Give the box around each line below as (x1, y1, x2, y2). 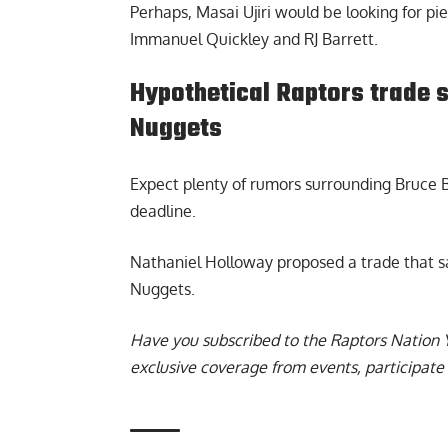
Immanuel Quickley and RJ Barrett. (130, 29, 378, 50)
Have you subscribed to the (130, 330, 330, 351)
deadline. (130, 201, 196, 222)
